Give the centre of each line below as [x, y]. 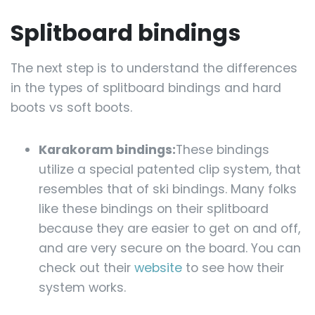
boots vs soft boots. [71, 108]
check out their [86, 268]
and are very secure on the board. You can [170, 249]
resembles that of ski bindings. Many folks [168, 189]
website [158, 268]
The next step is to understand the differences [154, 69]
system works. [82, 288]
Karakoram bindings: [107, 150]
